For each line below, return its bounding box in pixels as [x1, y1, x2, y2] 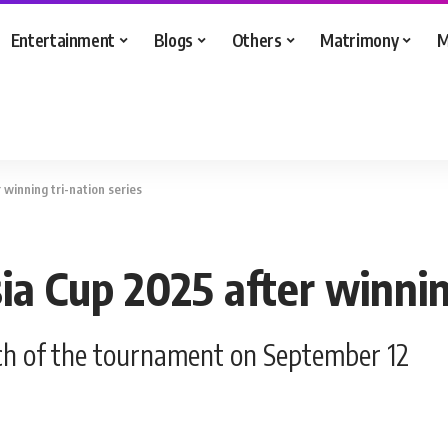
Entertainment [10, 28, 116, 51]
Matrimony [320, 28, 399, 51]
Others [231, 28, 282, 51]
